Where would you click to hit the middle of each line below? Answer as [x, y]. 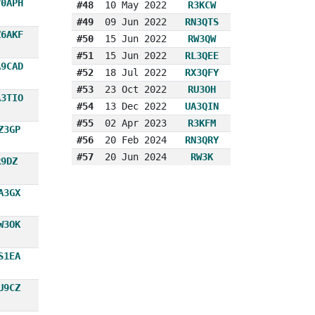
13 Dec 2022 [135, 106]
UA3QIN [202, 106]
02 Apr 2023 [135, 123]
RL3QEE [202, 55]
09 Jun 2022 [135, 21]
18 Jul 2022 [135, 72]
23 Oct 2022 [135, 89]
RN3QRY [202, 140]
